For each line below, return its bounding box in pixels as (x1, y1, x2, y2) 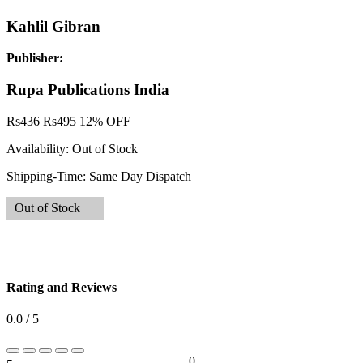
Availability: (6, 141, 72, 156)
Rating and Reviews (6, 280, 117, 294)
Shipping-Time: (6, 169, 89, 183)
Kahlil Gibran (6, 18, 100, 36)
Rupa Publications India (6, 80, 169, 98)
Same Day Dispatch (89, 169, 191, 183)
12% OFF (79, 113, 130, 128)
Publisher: (6, 51, 63, 66)
